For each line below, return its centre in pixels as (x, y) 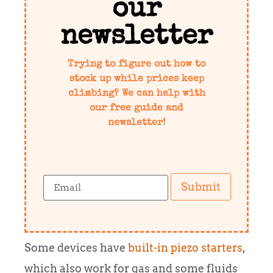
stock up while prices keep (136, 80)
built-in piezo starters (185, 248)
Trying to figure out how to (136, 65)
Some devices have (76, 248)
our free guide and (136, 109)
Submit (201, 187)
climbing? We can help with (136, 94)
